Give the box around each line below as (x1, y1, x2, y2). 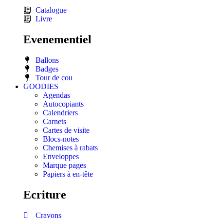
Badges (36, 65, 58, 73)
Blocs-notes (43, 135, 79, 144)
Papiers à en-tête (43, 170, 93, 179)
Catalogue (36, 6, 67, 15)
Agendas (43, 91, 70, 100)
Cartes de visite (43, 126, 90, 135)
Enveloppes (43, 152, 79, 161)
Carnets (43, 117, 66, 126)
